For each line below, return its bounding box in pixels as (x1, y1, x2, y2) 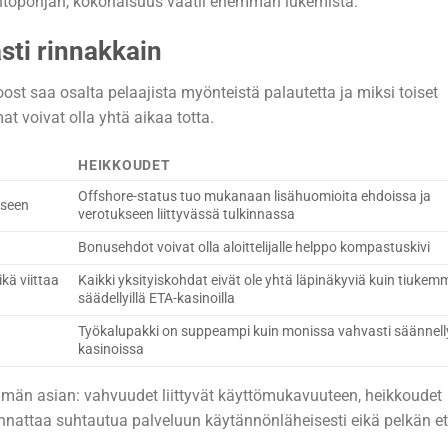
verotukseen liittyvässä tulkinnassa (78, 206, 296, 224)
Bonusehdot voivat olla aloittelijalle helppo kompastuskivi (78, 239, 431, 257)
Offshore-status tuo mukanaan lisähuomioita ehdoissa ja (78, 188, 432, 206)
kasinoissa (78, 341, 145, 359)
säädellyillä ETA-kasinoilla (78, 290, 236, 308)
